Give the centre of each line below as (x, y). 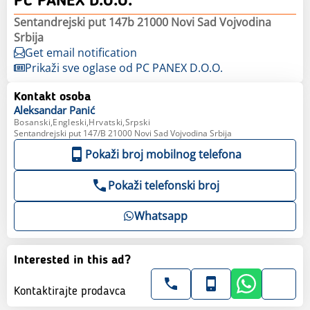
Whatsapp (161, 216)
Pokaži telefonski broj (163, 185)
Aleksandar (40, 110)
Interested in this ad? (72, 260)
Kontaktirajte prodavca (70, 291)
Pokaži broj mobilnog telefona (163, 154)
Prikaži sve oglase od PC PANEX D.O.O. (124, 67)
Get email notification (81, 52)
